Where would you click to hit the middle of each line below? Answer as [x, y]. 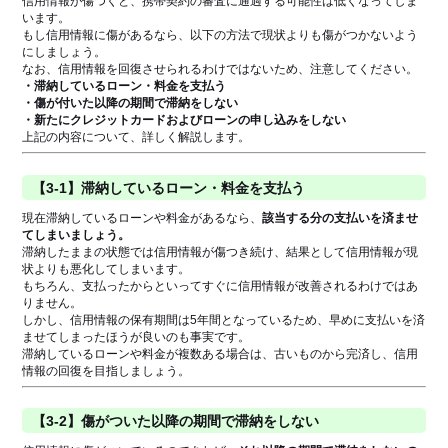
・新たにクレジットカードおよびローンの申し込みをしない [184, 120]
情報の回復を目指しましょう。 [106, 370]
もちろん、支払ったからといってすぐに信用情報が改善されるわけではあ [220, 285]
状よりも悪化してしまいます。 [106, 268]
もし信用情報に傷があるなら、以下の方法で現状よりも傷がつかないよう [220, 35]
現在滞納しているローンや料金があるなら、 [142, 217]
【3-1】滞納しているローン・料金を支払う [169, 187]
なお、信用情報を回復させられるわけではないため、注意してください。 [220, 69]
